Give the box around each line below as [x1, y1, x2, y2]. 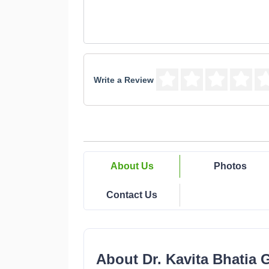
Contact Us [106, 190, 157, 200]
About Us [110, 161, 154, 171]
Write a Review [94, 74, 154, 85]
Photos [214, 161, 247, 171]
